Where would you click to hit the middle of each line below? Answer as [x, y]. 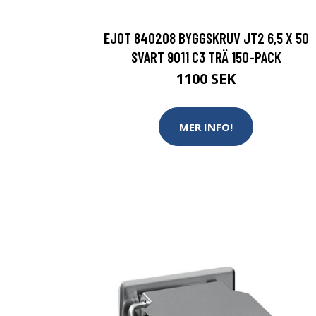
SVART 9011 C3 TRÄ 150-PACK [206, 57]
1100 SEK [206, 79]
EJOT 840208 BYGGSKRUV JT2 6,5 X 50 [206, 38]
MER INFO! [206, 127]
